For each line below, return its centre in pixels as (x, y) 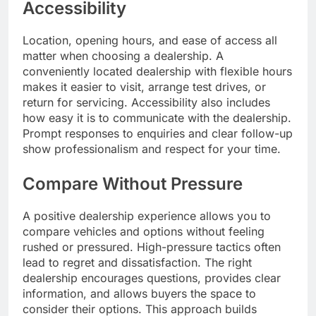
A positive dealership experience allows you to (147, 215)
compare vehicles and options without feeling (144, 231)
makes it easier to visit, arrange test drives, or (144, 86)
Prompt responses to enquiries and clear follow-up (158, 133)
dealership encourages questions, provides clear (152, 278)
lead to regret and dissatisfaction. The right (137, 262)
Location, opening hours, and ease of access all (150, 40)
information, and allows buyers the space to (139, 293)
